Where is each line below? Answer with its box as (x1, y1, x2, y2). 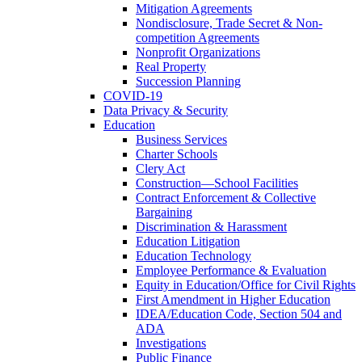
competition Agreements (136, 30, 259, 44)
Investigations (136, 335, 206, 350)
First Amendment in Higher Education (136, 292, 330, 306)
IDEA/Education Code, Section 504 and (136, 306, 342, 321)
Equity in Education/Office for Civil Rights (136, 277, 356, 292)
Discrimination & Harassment (136, 219, 287, 234)
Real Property (136, 59, 206, 74)
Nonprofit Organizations (136, 44, 260, 59)
